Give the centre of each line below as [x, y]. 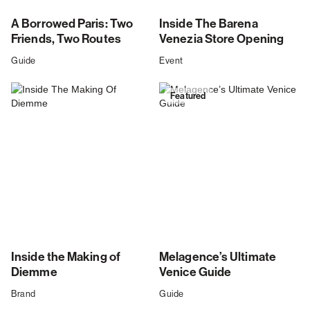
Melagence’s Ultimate [218, 257]
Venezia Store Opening [222, 39]
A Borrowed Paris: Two [72, 24]
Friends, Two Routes [66, 39]
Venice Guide [195, 273]
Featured [188, 95]
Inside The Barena [209, 24]
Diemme [34, 273]
